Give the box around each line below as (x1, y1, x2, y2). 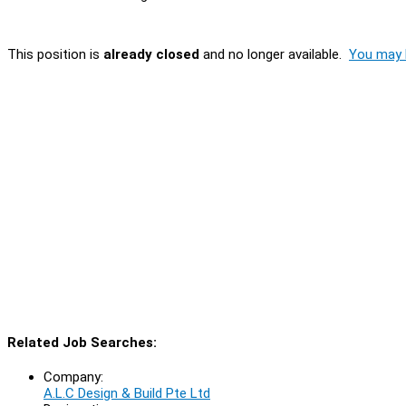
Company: (43, 368, 103, 385)
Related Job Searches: (7, 333, 157, 351)
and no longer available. (199, 45, 349, 63)
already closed (103, 45, 199, 63)
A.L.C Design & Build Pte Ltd (43, 384, 210, 401)
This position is (7, 45, 103, 63)
